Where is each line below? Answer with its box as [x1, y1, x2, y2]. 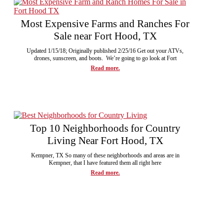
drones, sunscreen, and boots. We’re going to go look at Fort [34, 54, 177, 62]
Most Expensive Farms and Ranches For [21, 17, 190, 30]
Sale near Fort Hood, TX [53, 30, 157, 42]
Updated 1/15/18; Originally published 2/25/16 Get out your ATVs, [27, 47, 184, 54]
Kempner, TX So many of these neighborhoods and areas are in [31, 151, 180, 159]
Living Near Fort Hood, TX [47, 134, 163, 147]
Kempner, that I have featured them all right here [49, 159, 162, 166]
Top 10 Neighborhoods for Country [30, 122, 181, 134]
